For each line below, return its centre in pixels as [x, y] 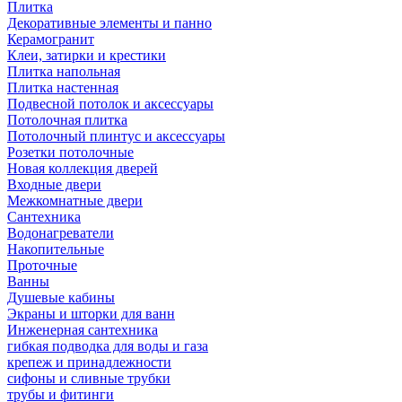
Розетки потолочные [70, 152]
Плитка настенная [63, 87]
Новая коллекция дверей [83, 168]
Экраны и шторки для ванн [91, 314]
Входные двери [54, 184]
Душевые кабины [61, 297]
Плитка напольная [64, 71]
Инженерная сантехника [83, 330]
